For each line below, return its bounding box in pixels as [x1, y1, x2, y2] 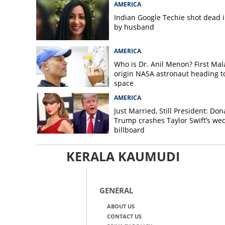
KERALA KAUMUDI [66, 148, 180, 165]
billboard [114, 125, 145, 135]
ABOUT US [106, 202, 135, 210]
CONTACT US [106, 212, 142, 220]
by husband [114, 22, 154, 32]
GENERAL [99, 185, 133, 195]
